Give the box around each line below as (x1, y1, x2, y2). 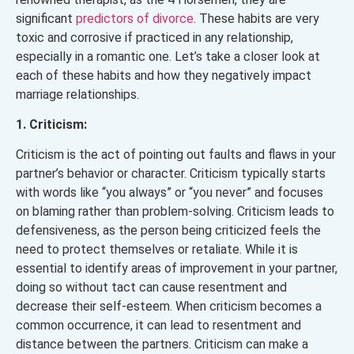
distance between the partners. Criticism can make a (16, 337, 308, 352)
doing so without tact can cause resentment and (16, 280, 287, 296)
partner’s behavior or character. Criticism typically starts (16, 166, 326, 182)
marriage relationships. (16, 86, 139, 102)
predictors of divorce (76, 10, 194, 26)
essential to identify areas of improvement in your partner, (16, 261, 337, 277)
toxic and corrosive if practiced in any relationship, (16, 29, 293, 45)
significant (16, 10, 76, 26)
